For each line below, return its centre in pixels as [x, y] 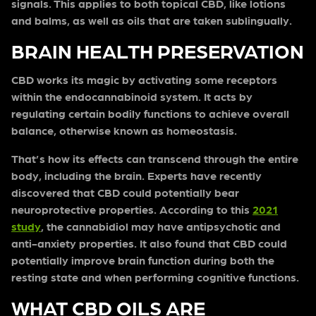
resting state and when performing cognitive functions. [155, 277]
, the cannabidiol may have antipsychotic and [161, 226]
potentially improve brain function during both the [143, 260]
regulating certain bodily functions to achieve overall [150, 114]
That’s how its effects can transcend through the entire [155, 159]
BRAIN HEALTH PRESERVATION [158, 50]
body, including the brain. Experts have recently [136, 176]
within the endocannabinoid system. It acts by [132, 97]
